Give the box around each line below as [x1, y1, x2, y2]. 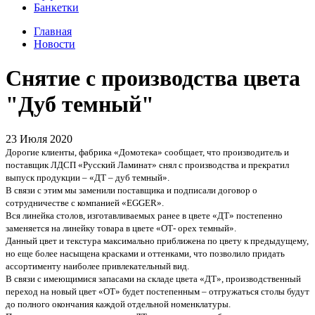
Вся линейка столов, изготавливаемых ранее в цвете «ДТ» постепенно [6, 210, 283, 221]
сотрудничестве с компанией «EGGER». [6, 197, 164, 208]
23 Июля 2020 [6, 132, 72, 145]
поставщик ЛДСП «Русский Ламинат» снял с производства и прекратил [6, 159, 289, 170]
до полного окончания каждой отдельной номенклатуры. [6, 298, 231, 309]
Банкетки [34, 1, 79, 13]
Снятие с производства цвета [6, 65, 300, 91]
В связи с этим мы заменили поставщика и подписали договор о [6, 184, 257, 195]
